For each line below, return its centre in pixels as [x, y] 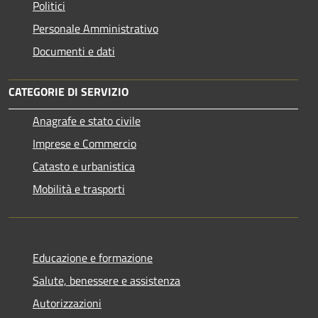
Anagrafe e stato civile [87, 120]
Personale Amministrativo [95, 28]
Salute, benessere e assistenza [106, 280]
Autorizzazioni [67, 303]
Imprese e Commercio [84, 143]
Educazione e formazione [93, 257]
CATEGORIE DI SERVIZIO [68, 91]
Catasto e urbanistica [84, 166]
